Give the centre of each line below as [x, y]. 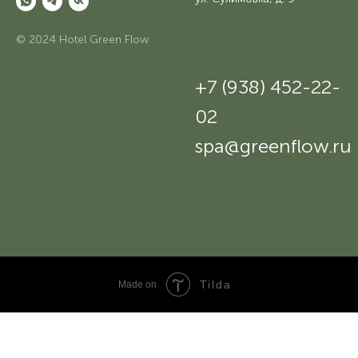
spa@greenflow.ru [273, 146]
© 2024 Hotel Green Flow [83, 40]
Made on [137, 285]
